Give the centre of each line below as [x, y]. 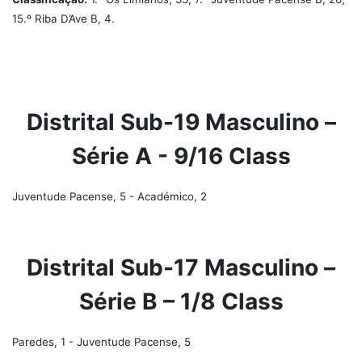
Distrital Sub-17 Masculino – [181, 267]
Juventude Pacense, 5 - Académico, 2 [109, 196]
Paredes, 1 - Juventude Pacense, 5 [101, 342]
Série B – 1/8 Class [181, 301]
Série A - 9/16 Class [181, 156]
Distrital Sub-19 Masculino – [181, 122]
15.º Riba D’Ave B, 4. [63, 19]
